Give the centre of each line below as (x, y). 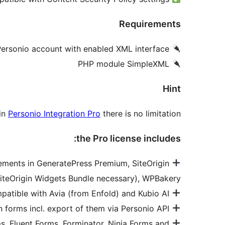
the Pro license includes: (129, 138)
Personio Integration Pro (54, 113)
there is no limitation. (141, 113)
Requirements (150, 24)
